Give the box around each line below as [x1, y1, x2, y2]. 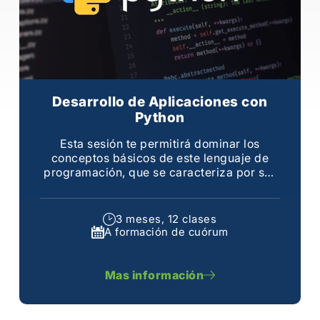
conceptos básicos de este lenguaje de [51, 150, 269, 165]
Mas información [104, 267, 204, 282]
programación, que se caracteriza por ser [44, 164, 276, 179]
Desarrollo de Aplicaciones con [51, 93, 268, 110]
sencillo [138, 193, 181, 208]
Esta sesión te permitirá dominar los [59, 136, 260, 151]
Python [134, 109, 185, 126]
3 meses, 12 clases [116, 212, 217, 226]
